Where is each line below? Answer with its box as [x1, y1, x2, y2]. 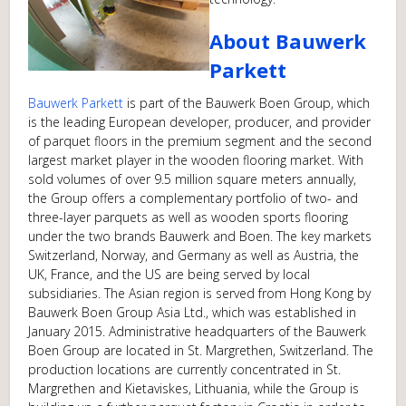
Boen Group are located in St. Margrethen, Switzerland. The [28, 342, 374, 359]
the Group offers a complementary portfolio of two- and [28, 189, 359, 207]
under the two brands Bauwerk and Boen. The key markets [28, 227, 372, 245]
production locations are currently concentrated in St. [28, 361, 342, 378]
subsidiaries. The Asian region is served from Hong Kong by [28, 285, 372, 302]
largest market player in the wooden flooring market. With [28, 151, 364, 169]
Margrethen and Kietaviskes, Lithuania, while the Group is [28, 380, 360, 397]
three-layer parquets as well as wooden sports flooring [28, 208, 349, 226]
